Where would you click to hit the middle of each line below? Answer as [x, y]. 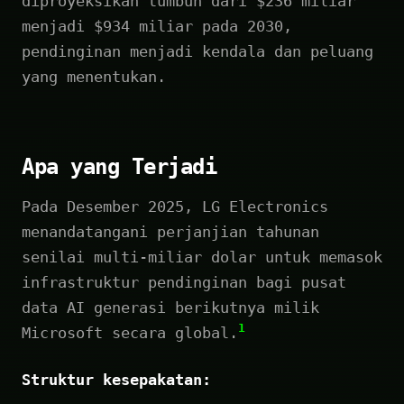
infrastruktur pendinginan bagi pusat [184, 282]
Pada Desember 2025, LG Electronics [175, 206]
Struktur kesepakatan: [116, 379]
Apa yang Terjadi [119, 166]
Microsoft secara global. [130, 332]
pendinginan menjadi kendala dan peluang [197, 51]
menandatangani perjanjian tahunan [170, 231]
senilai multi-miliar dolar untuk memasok [202, 257]
